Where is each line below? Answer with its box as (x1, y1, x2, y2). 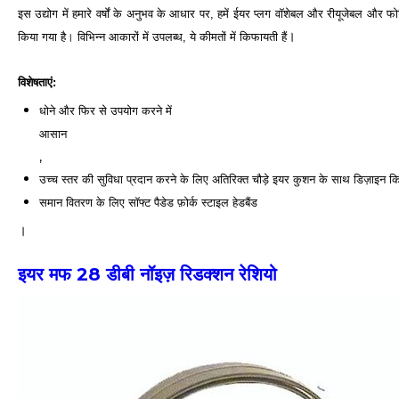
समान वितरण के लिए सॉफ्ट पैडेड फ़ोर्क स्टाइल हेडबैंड (39, 196, 257, 209)
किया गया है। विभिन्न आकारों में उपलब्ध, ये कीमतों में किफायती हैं (18, 30, 287, 44)
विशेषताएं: (18, 76, 56, 89)
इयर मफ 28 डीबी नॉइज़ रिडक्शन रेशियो (18, 264, 277, 285)
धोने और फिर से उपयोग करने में (39, 104, 172, 118)
